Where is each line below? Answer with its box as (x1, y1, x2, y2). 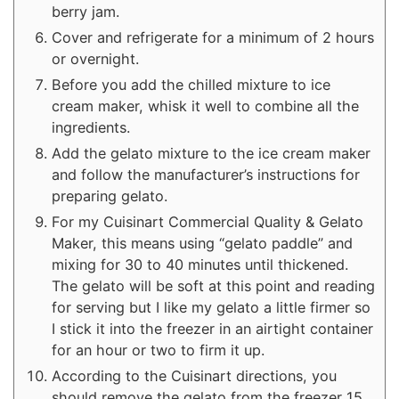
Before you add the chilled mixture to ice (52, 75, 330, 94)
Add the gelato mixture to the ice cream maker (52, 143, 370, 162)
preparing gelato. (52, 186, 167, 205)
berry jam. (52, 2, 119, 20)
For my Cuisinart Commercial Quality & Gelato (52, 212, 363, 231)
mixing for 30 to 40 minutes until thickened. (52, 255, 348, 273)
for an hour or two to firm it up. (52, 340, 265, 359)
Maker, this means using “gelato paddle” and (52, 233, 353, 252)
